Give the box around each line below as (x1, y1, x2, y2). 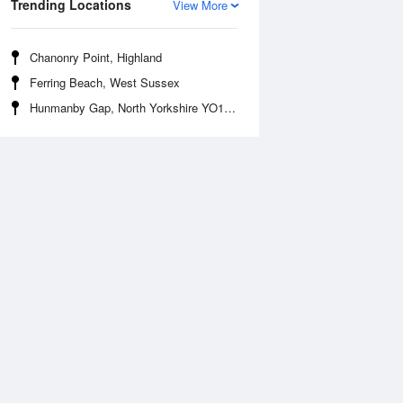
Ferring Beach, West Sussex (30, 74, 180, 91)
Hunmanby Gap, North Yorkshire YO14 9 (30, 99, 224, 116)
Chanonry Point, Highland (30, 49, 162, 66)
